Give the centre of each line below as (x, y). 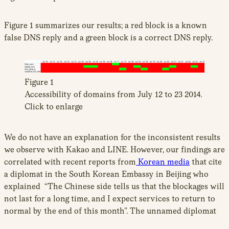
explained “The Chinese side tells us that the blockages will (114, 187)
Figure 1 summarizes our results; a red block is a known (106, 26)
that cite (206, 162)
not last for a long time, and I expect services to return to (110, 199)
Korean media (163, 162)
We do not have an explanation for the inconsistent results (112, 138)
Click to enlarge (54, 107)
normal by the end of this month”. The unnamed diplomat (110, 211)
